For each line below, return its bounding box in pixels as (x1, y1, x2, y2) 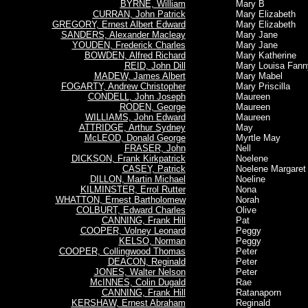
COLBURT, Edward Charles (76, 205, 186, 215)
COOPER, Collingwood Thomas (58, 246, 186, 256)
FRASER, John (124, 143, 186, 153)
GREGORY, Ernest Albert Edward (52, 19, 186, 30)
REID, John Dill (124, 60, 186, 71)
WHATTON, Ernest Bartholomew (55, 195, 186, 205)
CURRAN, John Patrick (92, 9, 186, 19)
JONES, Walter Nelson (93, 267, 186, 277)
